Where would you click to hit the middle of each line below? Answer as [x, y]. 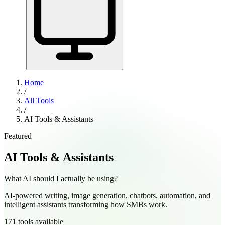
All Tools [39, 101]
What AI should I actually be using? [61, 178]
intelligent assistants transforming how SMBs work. [86, 204]
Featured [18, 136]
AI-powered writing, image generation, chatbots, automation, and [107, 195]
